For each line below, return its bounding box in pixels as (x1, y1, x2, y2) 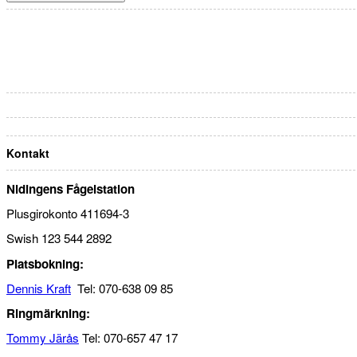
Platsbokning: (6, 254, 84, 273)
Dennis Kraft (6, 279, 71, 296)
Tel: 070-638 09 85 (71, 279, 173, 296)
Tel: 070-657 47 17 (79, 329, 178, 347)
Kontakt (6, 144, 49, 161)
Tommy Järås (6, 329, 79, 347)
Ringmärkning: (6, 304, 90, 323)
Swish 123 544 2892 (6, 229, 112, 247)
